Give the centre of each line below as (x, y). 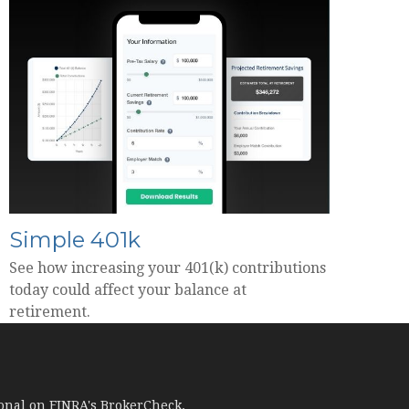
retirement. (50, 312)
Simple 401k (75, 240)
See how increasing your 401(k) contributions (168, 268)
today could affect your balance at (128, 290)
